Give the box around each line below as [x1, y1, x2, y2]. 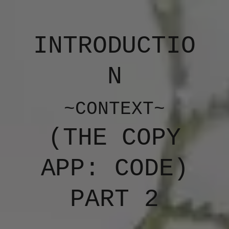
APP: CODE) [40, 155, 189, 182]
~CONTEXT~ [64, 99, 165, 120]
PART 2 [70, 186, 159, 213]
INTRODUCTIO [33, 32, 196, 60]
